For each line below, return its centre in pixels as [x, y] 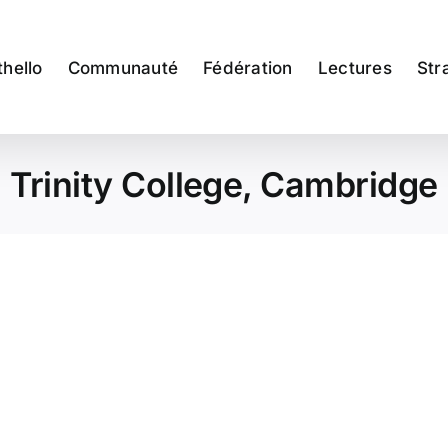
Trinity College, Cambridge [224, 184]
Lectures [354, 68]
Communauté [123, 68]
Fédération [248, 68]
